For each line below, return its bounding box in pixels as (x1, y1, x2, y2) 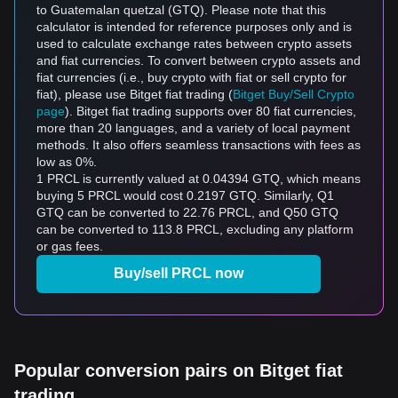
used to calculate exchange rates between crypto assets (36, 36, 352, 51)
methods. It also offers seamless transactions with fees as (36, 138, 361, 152)
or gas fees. (36, 239, 103, 253)
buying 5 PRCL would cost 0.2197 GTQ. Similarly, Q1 (36, 188, 334, 203)
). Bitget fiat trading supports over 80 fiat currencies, (65, 104, 356, 118)
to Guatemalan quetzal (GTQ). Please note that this (36, 3, 326, 17)
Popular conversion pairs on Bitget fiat (14, 361, 343, 380)
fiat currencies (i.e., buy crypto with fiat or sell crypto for (36, 70, 346, 84)
